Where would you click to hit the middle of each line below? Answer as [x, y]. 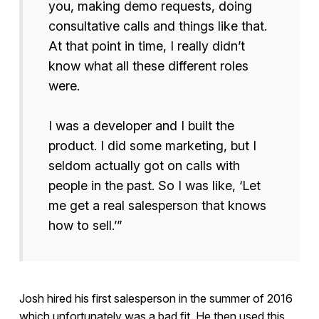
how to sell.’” [85, 226]
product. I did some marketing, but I [152, 146]
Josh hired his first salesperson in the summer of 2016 [156, 299]
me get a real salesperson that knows [157, 206]
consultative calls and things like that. [157, 26]
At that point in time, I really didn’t [146, 46]
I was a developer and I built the [141, 126]
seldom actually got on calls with [144, 166]
